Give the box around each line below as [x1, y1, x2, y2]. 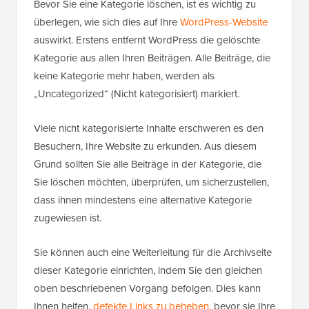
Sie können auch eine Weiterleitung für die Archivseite [34, 245, 272, 261]
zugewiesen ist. [34, 210, 101, 226]
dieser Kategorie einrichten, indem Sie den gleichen [34, 263, 262, 279]
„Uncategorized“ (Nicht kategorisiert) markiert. [34, 86, 239, 102]
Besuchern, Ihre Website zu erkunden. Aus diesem [34, 139, 257, 154]
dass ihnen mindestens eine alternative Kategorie [34, 192, 252, 208]
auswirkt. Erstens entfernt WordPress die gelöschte [34, 32, 260, 48]
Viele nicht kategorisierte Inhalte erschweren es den [34, 121, 263, 137]
